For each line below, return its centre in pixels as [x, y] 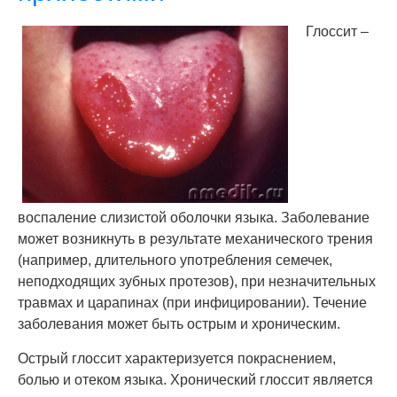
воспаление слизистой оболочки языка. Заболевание [194, 218]
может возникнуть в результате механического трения [195, 239]
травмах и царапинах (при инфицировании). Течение [192, 303]
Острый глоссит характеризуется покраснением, [177, 358]
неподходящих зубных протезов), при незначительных [197, 281]
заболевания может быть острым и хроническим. [179, 324]
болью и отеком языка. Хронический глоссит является [195, 380]
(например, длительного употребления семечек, [175, 260]
